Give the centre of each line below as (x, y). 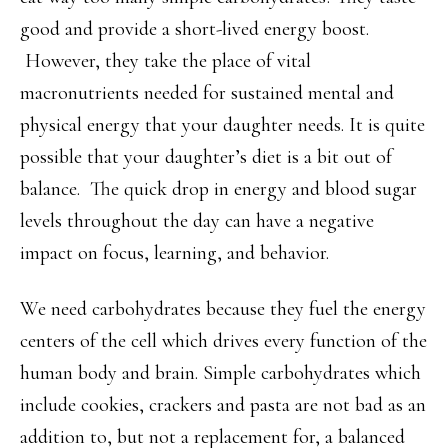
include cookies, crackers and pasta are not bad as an (223, 405)
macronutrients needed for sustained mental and (207, 93)
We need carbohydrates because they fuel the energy (223, 309)
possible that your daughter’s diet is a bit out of (206, 157)
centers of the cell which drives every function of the (223, 341)
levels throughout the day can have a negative (197, 221)
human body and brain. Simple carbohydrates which (220, 373)
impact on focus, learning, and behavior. (174, 253)
